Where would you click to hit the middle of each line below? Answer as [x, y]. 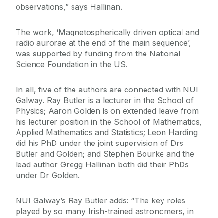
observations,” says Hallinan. [69, 7]
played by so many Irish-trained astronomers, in [105, 211]
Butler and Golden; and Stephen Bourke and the [105, 154]
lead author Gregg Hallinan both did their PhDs [102, 165]
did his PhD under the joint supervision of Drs [100, 143]
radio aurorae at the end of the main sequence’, [103, 43]
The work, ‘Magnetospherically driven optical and [107, 32]
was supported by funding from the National [98, 54]
